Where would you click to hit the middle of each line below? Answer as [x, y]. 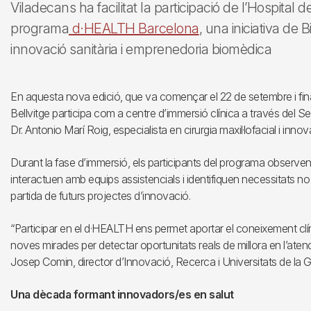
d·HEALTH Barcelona [134, 28]
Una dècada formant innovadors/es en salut [122, 294]
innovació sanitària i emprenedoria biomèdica [141, 49]
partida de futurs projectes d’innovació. [100, 196]
